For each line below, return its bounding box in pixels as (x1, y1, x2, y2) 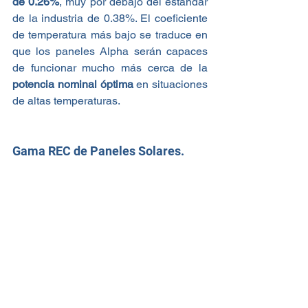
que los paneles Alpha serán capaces (12, 44, 208, 58)
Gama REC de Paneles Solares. (12, 143, 187, 158)
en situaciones (133, 77, 208, 91)
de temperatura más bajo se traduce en (12, 27, 208, 41)
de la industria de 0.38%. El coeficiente (12, 11, 208, 25)
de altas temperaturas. (12, 93, 120, 107)
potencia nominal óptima (12, 77, 133, 91)
